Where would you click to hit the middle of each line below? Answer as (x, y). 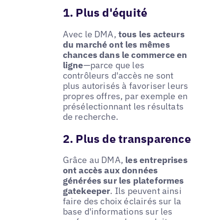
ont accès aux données (110, 170)
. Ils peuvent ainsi (146, 191)
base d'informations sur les (118, 212)
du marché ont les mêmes (116, 44)
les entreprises (156, 160)
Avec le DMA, (90, 34)
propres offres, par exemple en (125, 96)
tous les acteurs (151, 34)
